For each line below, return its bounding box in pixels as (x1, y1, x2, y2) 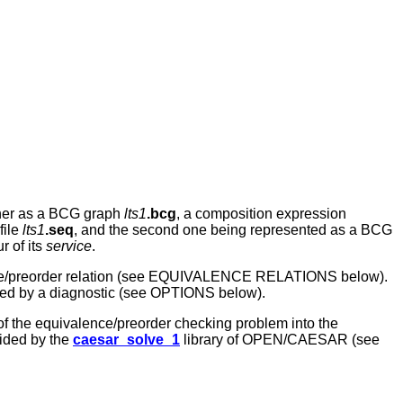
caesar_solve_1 (73, 332, 180, 348)
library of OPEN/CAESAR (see (180, 332, 380, 348)
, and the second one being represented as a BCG (74, 222, 392, 238)
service (46, 238, 92, 255)
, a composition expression (176, 206, 346, 222)
